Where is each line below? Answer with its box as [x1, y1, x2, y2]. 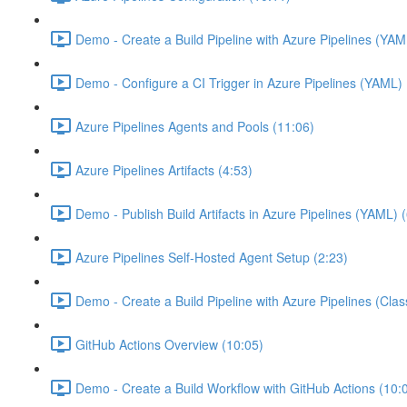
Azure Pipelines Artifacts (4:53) [75, 160, 253, 179]
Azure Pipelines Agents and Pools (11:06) [75, 116, 314, 135]
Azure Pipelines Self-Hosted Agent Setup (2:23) [75, 247, 348, 266]
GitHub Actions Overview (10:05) [75, 334, 263, 353]
